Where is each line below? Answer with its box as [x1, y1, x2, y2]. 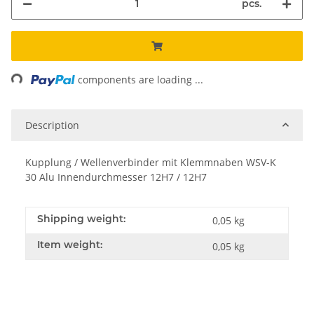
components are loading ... [78, 72, 204, 86]
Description [25, 118, 79, 132]
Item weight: [37, 238, 102, 251]
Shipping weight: [37, 212, 125, 225]
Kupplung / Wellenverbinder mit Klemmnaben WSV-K [25, 155, 276, 169]
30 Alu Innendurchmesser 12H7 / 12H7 [25, 170, 207, 184]
